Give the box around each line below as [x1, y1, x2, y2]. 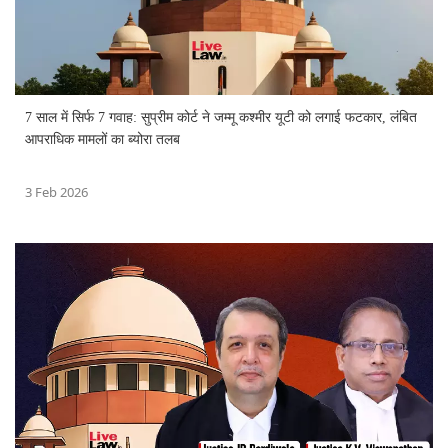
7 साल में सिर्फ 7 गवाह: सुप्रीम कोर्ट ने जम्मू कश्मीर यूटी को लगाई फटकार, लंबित [25, 110, 417, 126]
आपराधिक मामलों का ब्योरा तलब [25, 132, 180, 148]
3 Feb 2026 [25, 183, 88, 202]
